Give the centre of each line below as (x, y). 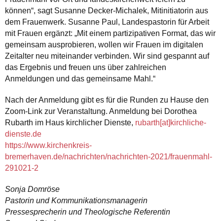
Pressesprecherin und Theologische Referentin (88, 212)
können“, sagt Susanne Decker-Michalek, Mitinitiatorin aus (107, 10)
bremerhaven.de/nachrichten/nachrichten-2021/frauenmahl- (109, 156)
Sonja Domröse (32, 189)
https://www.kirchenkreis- (48, 145)
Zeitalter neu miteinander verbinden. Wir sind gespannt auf (107, 56)
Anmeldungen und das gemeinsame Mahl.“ (80, 78)
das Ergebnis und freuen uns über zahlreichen (86, 67)
